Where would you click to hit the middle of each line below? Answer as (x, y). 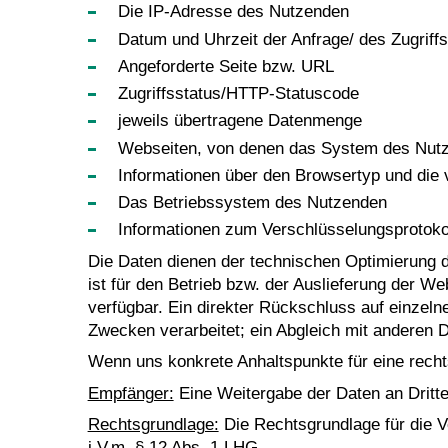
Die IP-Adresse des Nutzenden (234, 12)
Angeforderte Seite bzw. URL (226, 66)
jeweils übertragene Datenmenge (240, 121)
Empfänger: (130, 393)
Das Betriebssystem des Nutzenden (253, 203)
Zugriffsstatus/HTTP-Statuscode (239, 94)
